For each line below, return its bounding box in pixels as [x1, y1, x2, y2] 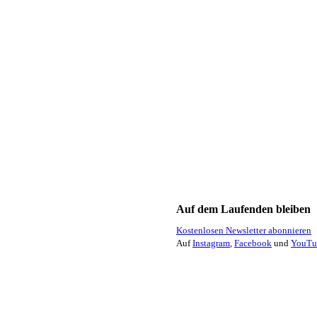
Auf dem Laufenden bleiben [176, 203, 311, 216]
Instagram [192, 238, 230, 249]
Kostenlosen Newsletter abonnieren [176, 225, 311, 236]
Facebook [234, 238, 272, 249]
